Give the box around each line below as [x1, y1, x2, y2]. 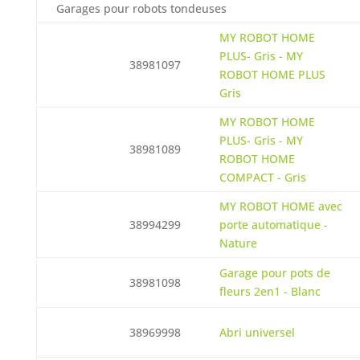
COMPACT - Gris [219, 170, 306, 185]
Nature [219, 235, 257, 251]
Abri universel [219, 325, 295, 340]
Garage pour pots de [219, 265, 330, 280]
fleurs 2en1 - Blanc [219, 284, 321, 299]
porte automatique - [219, 217, 328, 232]
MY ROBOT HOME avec [219, 198, 342, 214]
